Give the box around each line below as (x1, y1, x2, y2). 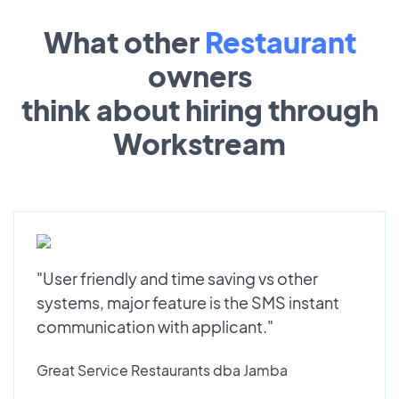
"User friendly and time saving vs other (37, 267, 318, 289)
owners (147, 57, 252, 94)
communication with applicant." (37, 315, 273, 337)
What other (43, 23, 205, 60)
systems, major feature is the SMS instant (37, 291, 339, 313)
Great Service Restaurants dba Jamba (37, 360, 288, 379)
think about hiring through (20, 91, 379, 127)
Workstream (113, 125, 286, 161)
